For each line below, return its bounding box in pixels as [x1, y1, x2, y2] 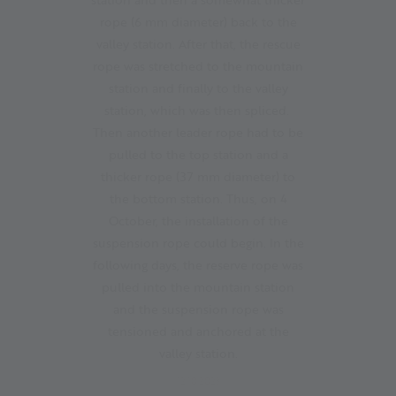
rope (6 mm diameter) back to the [99, 11, 297, 31]
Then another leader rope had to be [93, 122, 303, 141]
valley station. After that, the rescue [95, 34, 301, 53]
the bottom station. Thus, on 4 [109, 188, 287, 208]
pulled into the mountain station [102, 277, 294, 296]
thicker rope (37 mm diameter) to [101, 166, 295, 186]
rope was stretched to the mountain [93, 56, 303, 75]
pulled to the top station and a [108, 144, 288, 164]
